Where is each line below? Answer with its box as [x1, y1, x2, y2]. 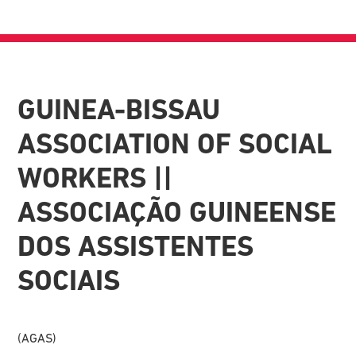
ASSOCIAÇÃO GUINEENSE [17, 195, 337, 229]
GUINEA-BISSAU [17, 92, 221, 126]
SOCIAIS [17, 263, 121, 297]
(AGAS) [17, 330, 57, 345]
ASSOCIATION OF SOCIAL [17, 126, 333, 161]
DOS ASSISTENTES [17, 229, 254, 263]
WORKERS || [17, 161, 173, 195]
